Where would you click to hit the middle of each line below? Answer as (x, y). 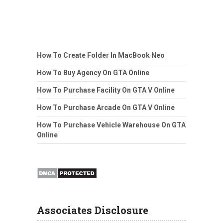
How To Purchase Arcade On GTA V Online (106, 107)
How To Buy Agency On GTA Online (93, 72)
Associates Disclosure (93, 210)
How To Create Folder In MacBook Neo (101, 55)
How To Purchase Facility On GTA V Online (106, 90)
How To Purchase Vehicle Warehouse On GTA (111, 125)
